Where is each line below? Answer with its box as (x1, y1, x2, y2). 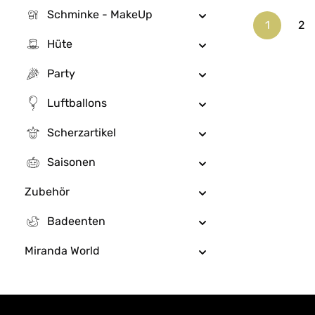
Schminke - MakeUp (47, 8, 153, 21)
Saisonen (47, 155, 96, 169)
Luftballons (47, 96, 107, 110)
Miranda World (25, 244, 100, 257)
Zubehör (25, 185, 70, 198)
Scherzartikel (47, 126, 116, 139)
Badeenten (47, 214, 105, 228)
